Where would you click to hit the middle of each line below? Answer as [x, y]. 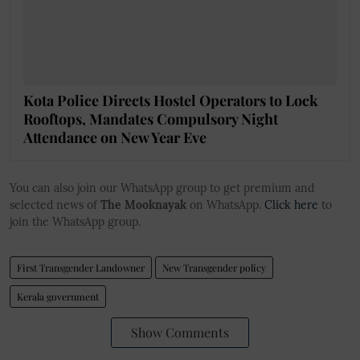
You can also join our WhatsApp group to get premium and [162, 188]
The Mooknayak [143, 205]
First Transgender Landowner [81, 267]
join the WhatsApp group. [75, 221]
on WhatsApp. [225, 205]
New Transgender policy [214, 267]
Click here [291, 205]
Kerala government [58, 296]
